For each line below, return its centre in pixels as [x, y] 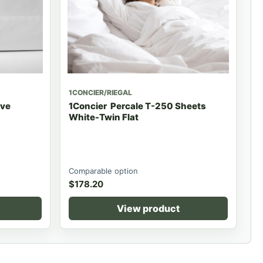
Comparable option [103, 171]
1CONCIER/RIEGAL [100, 92]
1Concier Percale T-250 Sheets [137, 106]
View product [148, 208]
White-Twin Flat [103, 117]
